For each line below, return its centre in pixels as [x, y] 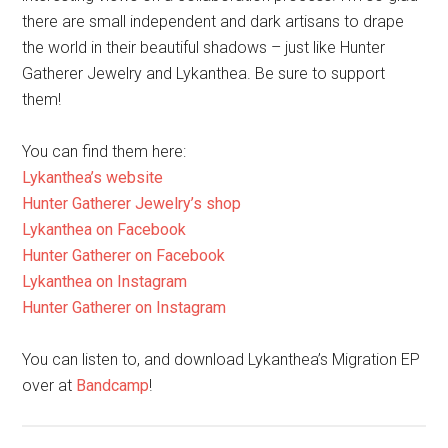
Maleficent [111, 370]
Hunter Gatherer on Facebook [124, 121]
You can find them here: [104, 17]
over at [49, 251]
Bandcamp [113, 251]
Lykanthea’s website [93, 43]
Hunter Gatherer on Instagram [124, 173]
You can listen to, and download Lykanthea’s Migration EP [221, 225]
